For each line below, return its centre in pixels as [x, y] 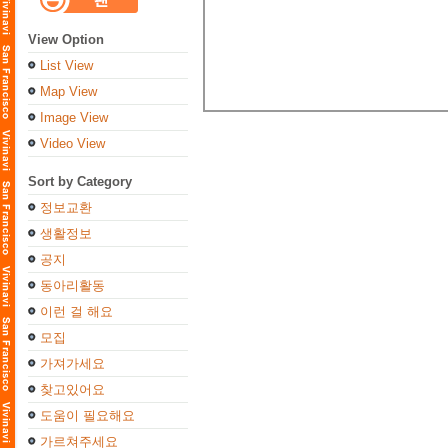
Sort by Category [80, 181]
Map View [68, 91]
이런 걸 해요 [76, 311]
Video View [72, 143]
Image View [74, 117]
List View [66, 65]
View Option [66, 39]
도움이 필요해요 [87, 415]
